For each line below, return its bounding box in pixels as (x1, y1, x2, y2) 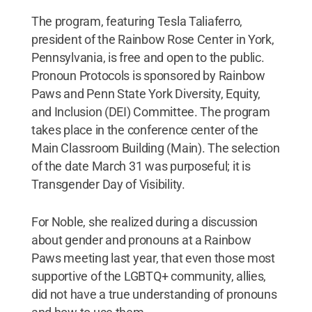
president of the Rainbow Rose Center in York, (31, 31, 274, 47)
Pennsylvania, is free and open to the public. (31, 49, 265, 65)
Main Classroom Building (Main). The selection (31, 140, 280, 155)
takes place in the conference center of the (31, 122, 259, 137)
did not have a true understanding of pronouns (31, 286, 277, 302)
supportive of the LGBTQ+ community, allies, (31, 268, 267, 283)
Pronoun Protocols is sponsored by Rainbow (31, 68, 265, 83)
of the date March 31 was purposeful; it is (31, 158, 251, 173)
